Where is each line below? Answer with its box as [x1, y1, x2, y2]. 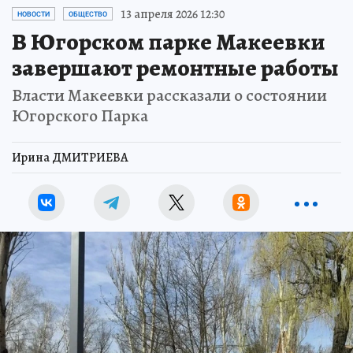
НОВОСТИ [17, 9, 50, 18]
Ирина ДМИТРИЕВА [12, 148, 128, 166]
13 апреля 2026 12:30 [121, 5, 225, 23]
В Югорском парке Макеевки [12, 25, 325, 58]
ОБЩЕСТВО [69, 9, 107, 18]
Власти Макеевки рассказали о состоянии [12, 83, 327, 107]
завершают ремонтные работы [12, 51, 339, 84]
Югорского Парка [12, 103, 148, 128]
